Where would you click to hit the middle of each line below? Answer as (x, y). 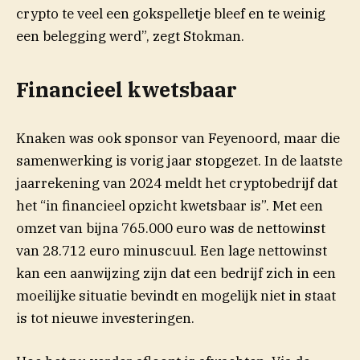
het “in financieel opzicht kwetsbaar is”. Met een (170, 205)
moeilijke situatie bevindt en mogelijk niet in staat (176, 295)
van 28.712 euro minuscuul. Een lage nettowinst (172, 250)
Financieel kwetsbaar (127, 90)
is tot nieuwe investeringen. (105, 318)
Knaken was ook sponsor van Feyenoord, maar (167, 138)
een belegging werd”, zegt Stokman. (130, 37)
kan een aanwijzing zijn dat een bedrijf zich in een (176, 273)
